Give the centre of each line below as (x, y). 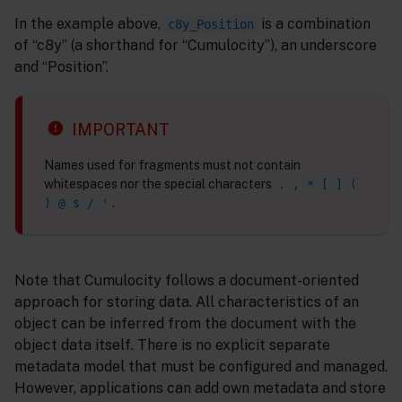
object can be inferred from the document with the (185, 324)
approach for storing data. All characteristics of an (187, 302)
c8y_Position (211, 24)
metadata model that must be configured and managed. (201, 367)
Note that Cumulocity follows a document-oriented (187, 281)
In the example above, (89, 23)
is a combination (314, 23)
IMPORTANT (121, 130)
